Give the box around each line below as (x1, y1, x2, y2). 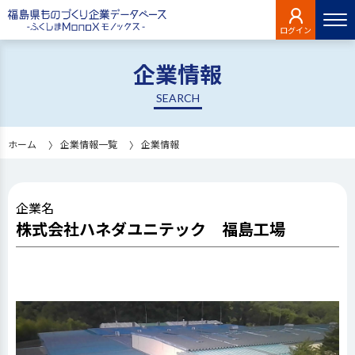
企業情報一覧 (60, 137, 117, 151)
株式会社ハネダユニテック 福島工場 (16, 217, 285, 240)
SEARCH (155, 90, 200, 105)
